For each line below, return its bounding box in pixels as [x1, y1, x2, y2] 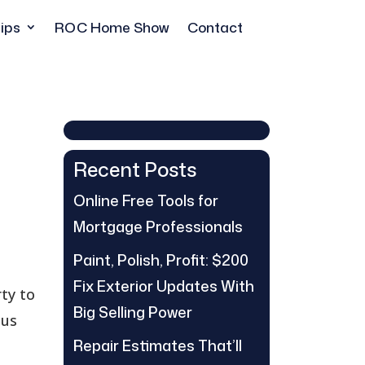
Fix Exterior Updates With [73, 275, 255, 297]
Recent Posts [73, 156, 197, 183]
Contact [187, 17, 244, 37]
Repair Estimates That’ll [73, 335, 243, 356]
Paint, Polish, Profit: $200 [73, 249, 249, 270]
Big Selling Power [73, 301, 193, 323]
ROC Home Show [55, 17, 170, 37]
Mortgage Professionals [73, 216, 244, 237]
